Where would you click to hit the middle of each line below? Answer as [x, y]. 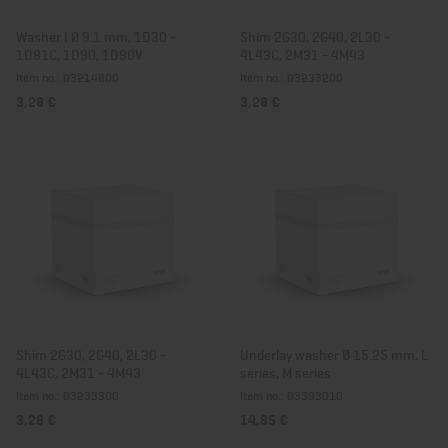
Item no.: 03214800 [67, 77]
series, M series [285, 371]
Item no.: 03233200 [291, 77]
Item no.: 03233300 [67, 395]
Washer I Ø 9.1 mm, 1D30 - [96, 35]
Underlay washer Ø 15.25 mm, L [334, 353]
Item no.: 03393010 [291, 395]
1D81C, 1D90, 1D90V [79, 53]
